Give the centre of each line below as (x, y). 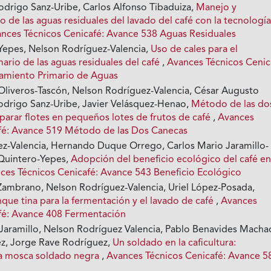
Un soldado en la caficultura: (175, 243)
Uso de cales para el (194, 50)
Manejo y (217, 8)
